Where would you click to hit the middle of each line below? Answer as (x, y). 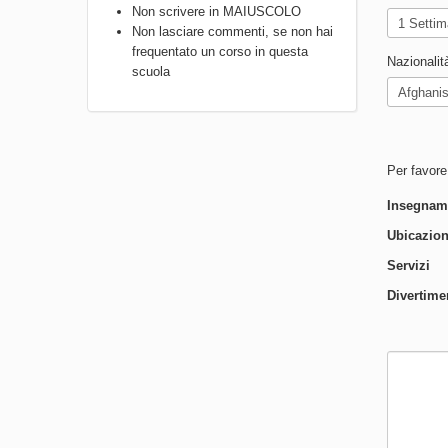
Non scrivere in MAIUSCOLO (216, 11)
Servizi (408, 265)
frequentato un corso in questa (220, 51)
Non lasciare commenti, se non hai (232, 31)
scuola (151, 71)
